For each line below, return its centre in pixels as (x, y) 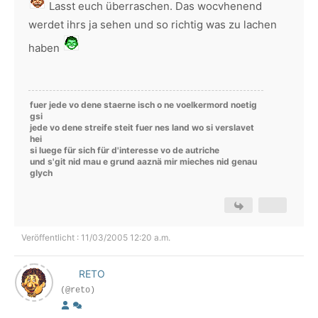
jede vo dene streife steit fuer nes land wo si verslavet (142, 127)
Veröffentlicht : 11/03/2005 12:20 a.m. (96, 237)
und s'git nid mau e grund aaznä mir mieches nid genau (143, 161)
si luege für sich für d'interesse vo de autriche (125, 150)
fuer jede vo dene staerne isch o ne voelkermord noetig (143, 105)
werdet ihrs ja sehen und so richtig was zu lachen (153, 24)
